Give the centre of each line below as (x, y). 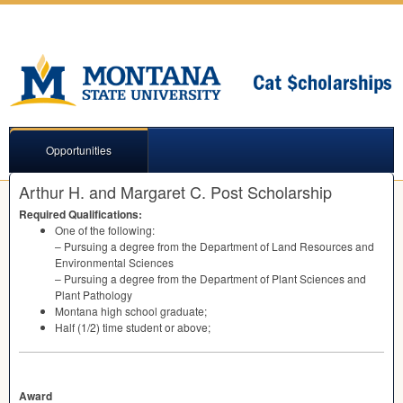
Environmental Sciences (114, 263)
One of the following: (105, 230)
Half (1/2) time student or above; (133, 327)
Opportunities (79, 150)
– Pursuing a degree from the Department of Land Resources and (215, 246)
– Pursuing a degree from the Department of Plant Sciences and (210, 279)
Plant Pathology (94, 295)
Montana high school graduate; (131, 311)
